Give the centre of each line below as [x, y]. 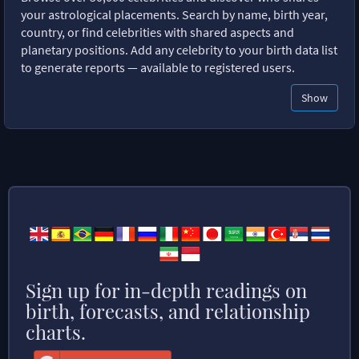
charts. [56, 331]
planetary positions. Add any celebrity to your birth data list [179, 49]
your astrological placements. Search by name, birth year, [174, 14]
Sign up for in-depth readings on [166, 290]
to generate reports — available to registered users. [158, 67]
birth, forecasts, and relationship [168, 311]
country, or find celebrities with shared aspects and [157, 32]
